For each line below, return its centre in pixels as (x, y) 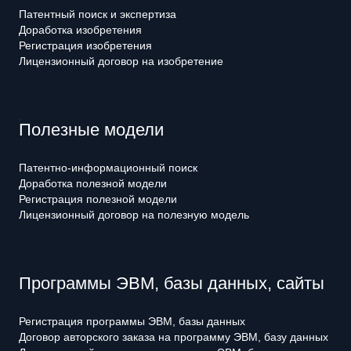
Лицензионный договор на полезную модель (134, 215)
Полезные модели (91, 130)
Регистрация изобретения (85, 45)
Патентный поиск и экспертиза (98, 14)
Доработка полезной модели (93, 183)
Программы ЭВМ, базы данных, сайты (172, 283)
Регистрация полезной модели (98, 199)
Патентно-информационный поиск (108, 168)
